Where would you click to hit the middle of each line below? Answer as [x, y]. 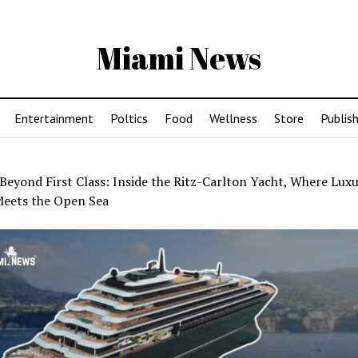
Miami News [179, 58]
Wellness [233, 118]
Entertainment [54, 118]
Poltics [129, 118]
